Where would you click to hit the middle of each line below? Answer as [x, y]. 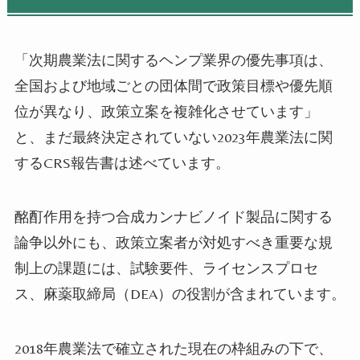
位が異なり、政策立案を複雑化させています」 [166, 111]
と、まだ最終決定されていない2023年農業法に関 [173, 137]
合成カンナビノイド [180, 217]
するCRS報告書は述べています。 [122, 162]
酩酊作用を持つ [65, 217]
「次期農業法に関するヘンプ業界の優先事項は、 [173, 59]
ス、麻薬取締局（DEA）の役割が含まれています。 [180, 294]
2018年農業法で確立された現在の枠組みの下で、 [173, 349]
